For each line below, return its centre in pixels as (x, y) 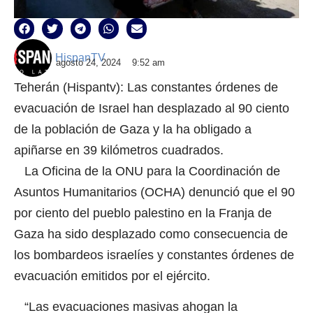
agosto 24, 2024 (88, 62)
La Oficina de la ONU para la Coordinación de (147, 171)
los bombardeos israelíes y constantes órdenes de (154, 255)
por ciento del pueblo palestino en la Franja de (143, 213)
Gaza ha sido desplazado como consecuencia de (151, 234)
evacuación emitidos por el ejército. (112, 276)
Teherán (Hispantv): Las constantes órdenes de (146, 87)
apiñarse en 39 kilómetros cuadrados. (119, 150)
